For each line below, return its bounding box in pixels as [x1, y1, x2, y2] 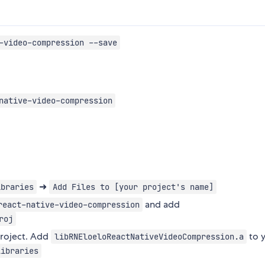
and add [143, 198, 180, 211]
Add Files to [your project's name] [52, 181, 214, 192]
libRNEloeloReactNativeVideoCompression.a [54, 231, 244, 242]
